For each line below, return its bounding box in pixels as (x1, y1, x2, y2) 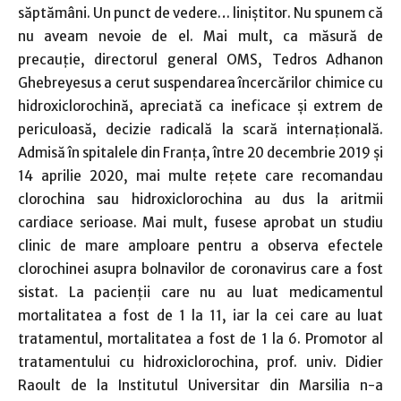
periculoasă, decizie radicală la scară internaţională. (18, 120, 383, 138)
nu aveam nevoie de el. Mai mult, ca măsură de (18, 27, 383, 45)
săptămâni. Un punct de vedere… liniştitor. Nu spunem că (18, 4, 383, 21)
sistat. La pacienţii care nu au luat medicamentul (18, 283, 383, 301)
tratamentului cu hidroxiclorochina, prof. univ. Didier (18, 353, 383, 371)
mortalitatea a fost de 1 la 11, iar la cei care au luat (18, 306, 383, 324)
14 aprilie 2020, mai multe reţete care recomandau (18, 166, 383, 184)
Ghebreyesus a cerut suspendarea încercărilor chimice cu (18, 73, 383, 91)
